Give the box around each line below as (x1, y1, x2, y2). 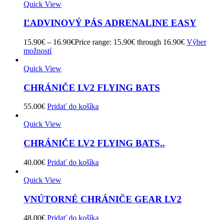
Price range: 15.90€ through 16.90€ (75, 38, 185, 46)
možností (24, 47, 52, 55)
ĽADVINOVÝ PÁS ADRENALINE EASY (24, 18, 196, 28)
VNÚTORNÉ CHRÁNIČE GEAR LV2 (24, 193, 182, 204)
